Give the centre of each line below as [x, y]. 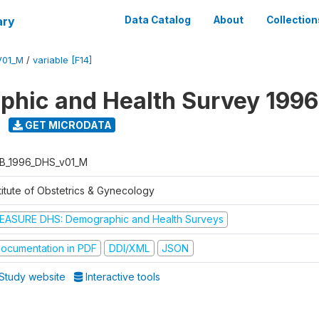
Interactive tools [122, 277]
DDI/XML [129, 248]
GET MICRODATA [67, 125]
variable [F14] [62, 60]
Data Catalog [158, 20]
